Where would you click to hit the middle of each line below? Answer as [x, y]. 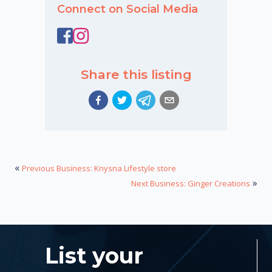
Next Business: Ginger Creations [191, 183]
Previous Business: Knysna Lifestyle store [99, 168]
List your [94, 255]
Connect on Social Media [127, 9]
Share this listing [136, 75]
